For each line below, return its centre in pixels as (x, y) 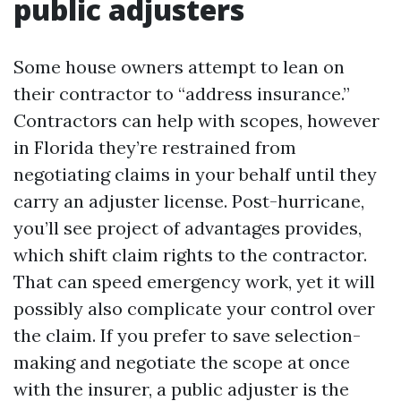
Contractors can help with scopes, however (196, 120)
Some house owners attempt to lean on (179, 67)
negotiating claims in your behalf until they (195, 174)
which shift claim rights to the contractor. (190, 255)
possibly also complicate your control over (194, 308)
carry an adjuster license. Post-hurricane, (189, 201)
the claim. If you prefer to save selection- (187, 335)
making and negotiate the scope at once (182, 362)
